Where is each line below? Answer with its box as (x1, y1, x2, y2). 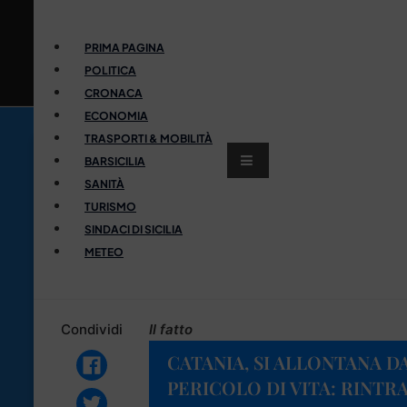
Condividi (60, 320, 123, 338)
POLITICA (84, 63, 136, 77)
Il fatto (149, 320, 193, 338)
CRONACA (84, 85, 143, 100)
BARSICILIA (84, 154, 145, 168)
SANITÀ (84, 176, 124, 191)
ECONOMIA (84, 108, 148, 123)
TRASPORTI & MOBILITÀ (84, 131, 213, 145)
